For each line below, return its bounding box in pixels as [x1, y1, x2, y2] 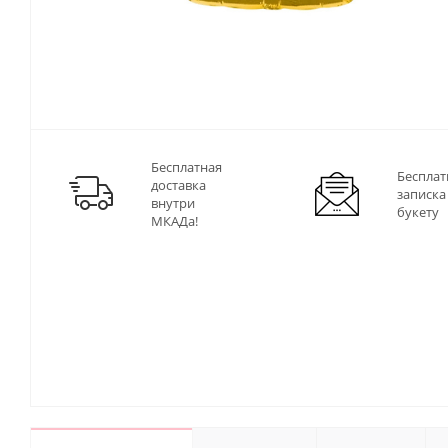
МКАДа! [151, 212, 198, 231]
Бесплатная [151, 158, 222, 177]
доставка [151, 176, 206, 195]
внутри [151, 194, 195, 213]
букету [397, 203, 439, 222]
